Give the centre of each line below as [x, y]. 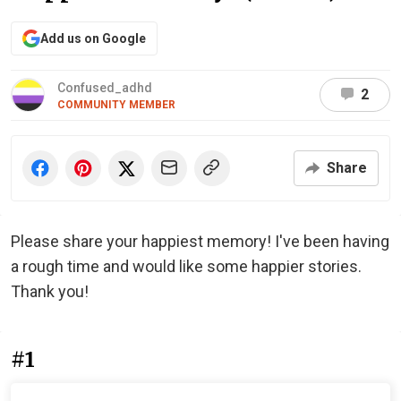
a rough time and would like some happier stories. [186, 266]
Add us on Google [93, 38]
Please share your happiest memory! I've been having [200, 241]
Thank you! [50, 291]
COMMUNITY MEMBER [116, 104]
